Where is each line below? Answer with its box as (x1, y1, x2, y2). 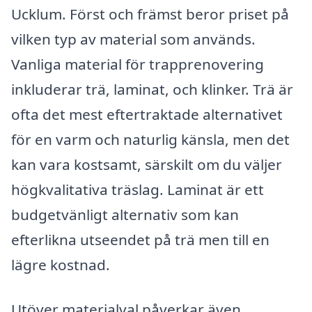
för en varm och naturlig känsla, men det (11, 130, 290, 150)
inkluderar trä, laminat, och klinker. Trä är (11, 79, 293, 100)
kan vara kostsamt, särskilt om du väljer (11, 155, 282, 175)
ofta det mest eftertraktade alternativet (11, 104, 283, 125)
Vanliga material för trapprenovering (11, 54, 264, 75)
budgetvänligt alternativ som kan (11, 205, 239, 225)
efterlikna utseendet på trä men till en (11, 230, 270, 250)
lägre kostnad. (11, 255, 110, 275)
